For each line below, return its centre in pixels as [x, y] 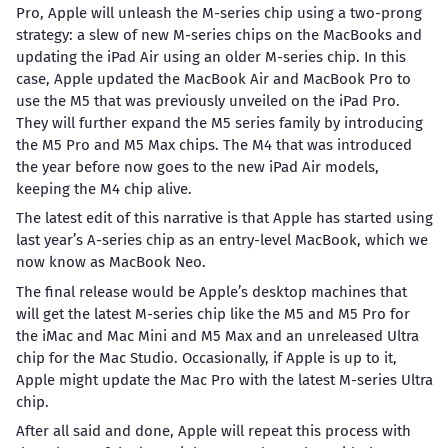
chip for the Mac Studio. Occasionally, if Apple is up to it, [206, 357]
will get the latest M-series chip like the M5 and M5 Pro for [212, 313]
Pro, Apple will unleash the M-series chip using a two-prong [218, 12]
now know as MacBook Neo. [110, 262]
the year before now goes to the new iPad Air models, [197, 166]
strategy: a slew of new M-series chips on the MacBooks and [218, 34]
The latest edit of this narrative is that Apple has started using [224, 218]
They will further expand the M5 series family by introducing [219, 122]
